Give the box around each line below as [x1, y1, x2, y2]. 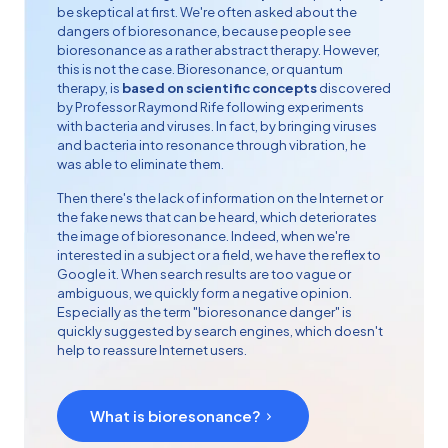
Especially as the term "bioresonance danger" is [57, 304, 352, 320]
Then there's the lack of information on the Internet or [57, 190, 383, 206]
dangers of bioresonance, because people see [57, 23, 351, 39]
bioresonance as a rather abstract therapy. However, [57, 42, 380, 58]
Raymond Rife [138, 99, 224, 115]
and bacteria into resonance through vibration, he [57, 137, 366, 153]
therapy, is [57, 80, 122, 96]
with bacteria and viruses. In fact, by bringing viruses [57, 118, 377, 134]
